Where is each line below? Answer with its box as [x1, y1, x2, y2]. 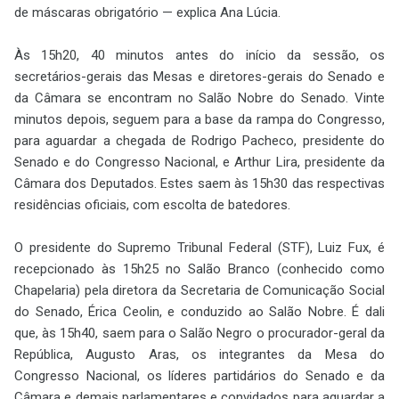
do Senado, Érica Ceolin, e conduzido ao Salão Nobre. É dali [14, 303, 385, 320]
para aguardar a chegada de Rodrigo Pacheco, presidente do [14, 132, 385, 149]
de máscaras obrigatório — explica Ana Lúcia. [14, 4, 281, 20]
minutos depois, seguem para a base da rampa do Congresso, [14, 110, 385, 127]
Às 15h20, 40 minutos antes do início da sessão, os [14, 46, 385, 63]
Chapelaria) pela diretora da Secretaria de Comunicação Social [14, 281, 385, 298]
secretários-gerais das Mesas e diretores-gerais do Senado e [14, 68, 385, 85]
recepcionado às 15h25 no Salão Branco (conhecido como [14, 260, 385, 277]
